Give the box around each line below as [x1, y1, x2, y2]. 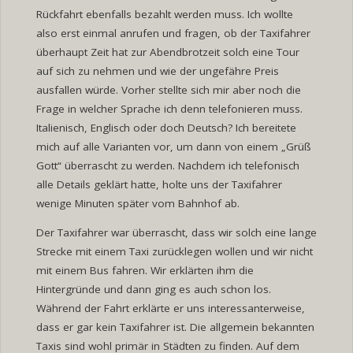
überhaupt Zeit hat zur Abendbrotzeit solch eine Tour [35, 44, 299, 59]
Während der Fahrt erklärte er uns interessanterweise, [35, 301, 305, 316]
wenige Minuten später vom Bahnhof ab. [35, 195, 240, 210]
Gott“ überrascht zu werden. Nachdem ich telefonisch [35, 158, 299, 173]
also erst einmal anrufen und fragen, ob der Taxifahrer [35, 25, 310, 40]
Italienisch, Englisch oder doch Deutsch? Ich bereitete [35, 120, 296, 135]
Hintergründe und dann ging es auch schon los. [35, 282, 271, 297]
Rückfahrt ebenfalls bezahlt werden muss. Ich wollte [35, 6, 293, 21]
